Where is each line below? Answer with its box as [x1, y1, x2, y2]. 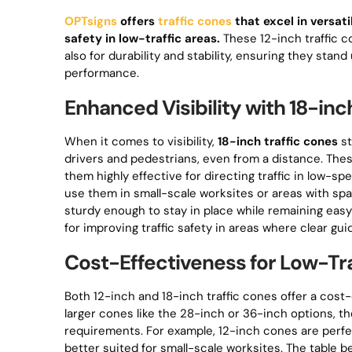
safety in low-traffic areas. [64, 31, 220, 46]
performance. [64, 65, 139, 81]
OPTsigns [64, 13, 117, 29]
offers [117, 13, 158, 29]
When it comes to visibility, [64, 134, 218, 149]
